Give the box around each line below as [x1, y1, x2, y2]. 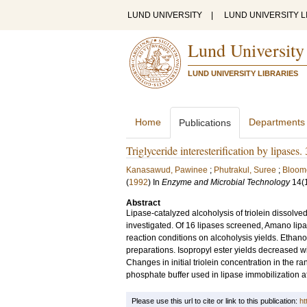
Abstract [126, 198, 160, 208]
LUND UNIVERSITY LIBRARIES [188, 69, 298, 77]
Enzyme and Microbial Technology [162, 177, 290, 187]
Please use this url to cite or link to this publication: [132, 297, 299, 305]
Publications [179, 117, 231, 128]
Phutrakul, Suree [214, 165, 276, 175]
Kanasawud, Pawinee [126, 165, 208, 175]
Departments [249, 116, 305, 127]
